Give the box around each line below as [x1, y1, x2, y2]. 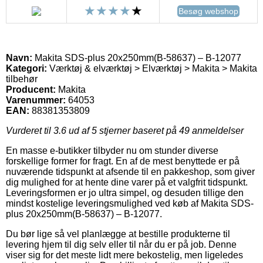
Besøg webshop [178, 6, 238, 16]
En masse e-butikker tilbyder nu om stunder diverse [6, 145, 218, 156]
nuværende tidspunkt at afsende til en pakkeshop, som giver [6, 166, 255, 177]
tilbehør [6, 73, 38, 84]
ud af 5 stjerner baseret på [66, 125, 179, 136]
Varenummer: [6, 95, 66, 105]
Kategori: [6, 63, 47, 73]
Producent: [6, 84, 56, 95]
